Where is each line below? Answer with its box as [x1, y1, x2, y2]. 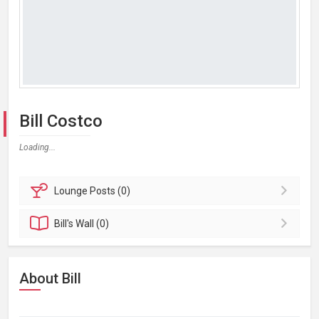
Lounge [54, 185, 90, 197]
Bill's [54, 218, 76, 229]
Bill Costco [19, 111, 103, 131]
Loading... [19, 142, 56, 152]
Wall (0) [75, 218, 110, 229]
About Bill [19, 270, 81, 287]
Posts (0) [90, 185, 131, 197]
